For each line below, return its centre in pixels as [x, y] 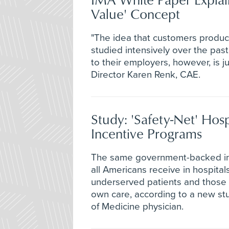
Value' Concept [135, 13]
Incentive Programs [146, 133]
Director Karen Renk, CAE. [146, 74]
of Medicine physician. [137, 206]
